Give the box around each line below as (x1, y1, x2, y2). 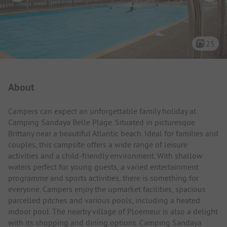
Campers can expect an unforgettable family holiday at (8, 105, 196, 116)
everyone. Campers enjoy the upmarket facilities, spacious (8, 183, 206, 194)
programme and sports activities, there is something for (8, 172, 199, 183)
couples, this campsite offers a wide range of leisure (8, 139, 187, 149)
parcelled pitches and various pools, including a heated (8, 195, 200, 205)
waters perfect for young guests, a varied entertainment (8, 161, 199, 172)
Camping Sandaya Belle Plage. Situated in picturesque (8, 117, 195, 127)
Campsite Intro (8, 69, 91, 87)
